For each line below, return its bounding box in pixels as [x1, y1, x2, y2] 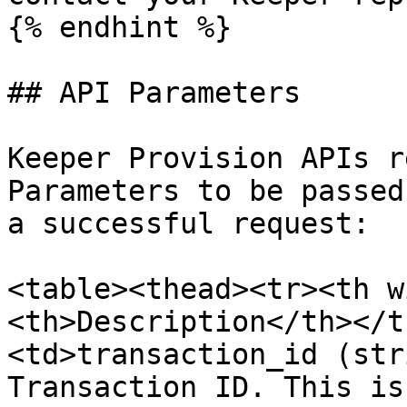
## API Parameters [7, 76, 301, 109]
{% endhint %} [7, 11, 232, 44]
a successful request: [7, 207, 370, 240]
